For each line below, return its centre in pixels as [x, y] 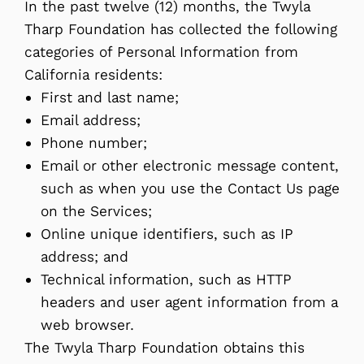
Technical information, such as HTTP [166, 279]
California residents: [93, 74]
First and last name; [110, 97]
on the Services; [96, 211]
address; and [84, 256]
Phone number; [94, 143]
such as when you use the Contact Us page [190, 188]
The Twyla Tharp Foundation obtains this [165, 347]
